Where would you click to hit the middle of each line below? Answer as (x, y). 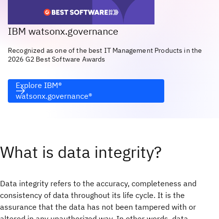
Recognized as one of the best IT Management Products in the (105, 50)
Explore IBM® (39, 85)
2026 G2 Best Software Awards (57, 59)
